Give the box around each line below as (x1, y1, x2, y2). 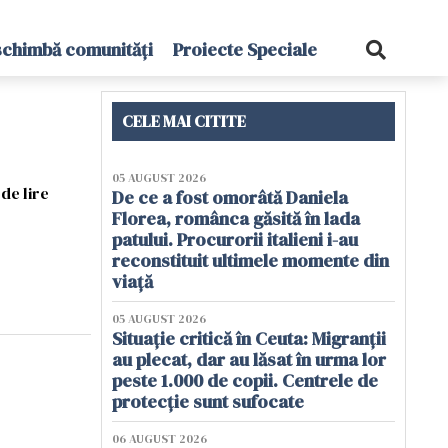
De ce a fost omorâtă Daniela (112, 185, 348, 210)
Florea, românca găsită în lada (112, 206, 360, 231)
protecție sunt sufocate (112, 389, 304, 414)
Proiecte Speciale (172, 37, 317, 62)
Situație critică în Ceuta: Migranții (112, 326, 386, 351)
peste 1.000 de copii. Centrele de (112, 368, 378, 393)
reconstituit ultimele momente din (112, 248, 389, 273)
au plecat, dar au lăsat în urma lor (112, 347, 386, 372)
